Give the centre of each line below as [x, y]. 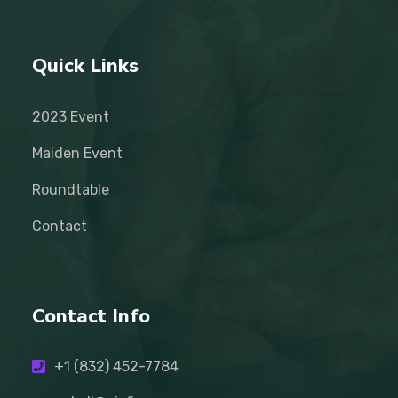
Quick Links [85, 65]
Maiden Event [77, 153]
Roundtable [71, 189]
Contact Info [91, 316]
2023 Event [71, 116]
